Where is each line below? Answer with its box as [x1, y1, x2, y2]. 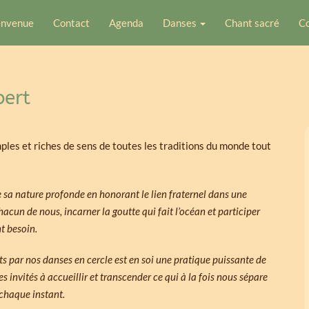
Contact [53, 17, 90, 29]
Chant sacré [225, 17, 279, 29]
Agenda [109, 17, 143, 29]
